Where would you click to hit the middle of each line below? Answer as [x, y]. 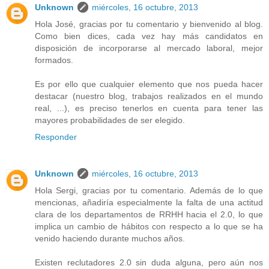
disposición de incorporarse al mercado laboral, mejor [149, 48]
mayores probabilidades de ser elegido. [110, 120]
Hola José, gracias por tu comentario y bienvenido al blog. [149, 24]
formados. [54, 60]
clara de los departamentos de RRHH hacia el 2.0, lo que [149, 215]
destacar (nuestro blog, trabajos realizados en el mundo [149, 96]
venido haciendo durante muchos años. [110, 239]
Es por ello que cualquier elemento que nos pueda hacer [149, 84]
